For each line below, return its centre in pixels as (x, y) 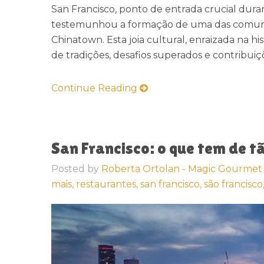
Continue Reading (95, 88)
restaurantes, (108, 184)
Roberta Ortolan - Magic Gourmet (182, 169)
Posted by (76, 169)
